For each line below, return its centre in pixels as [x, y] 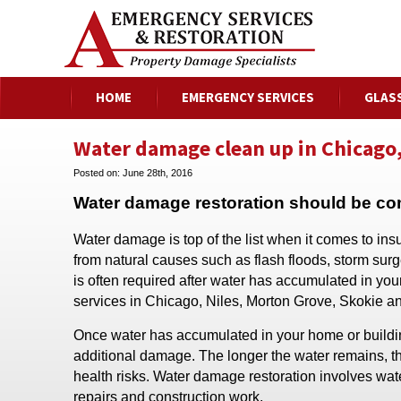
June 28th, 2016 [158, 173]
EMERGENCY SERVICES [248, 97]
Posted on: [98, 173]
